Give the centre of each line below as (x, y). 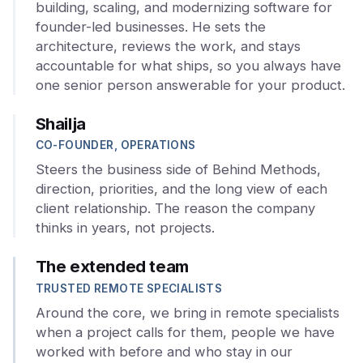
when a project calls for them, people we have (185, 332)
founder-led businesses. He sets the (150, 26)
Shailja (60, 123)
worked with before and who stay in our (164, 351)
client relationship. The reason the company (175, 209)
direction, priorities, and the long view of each (181, 189)
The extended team (112, 267)
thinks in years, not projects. (125, 228)
